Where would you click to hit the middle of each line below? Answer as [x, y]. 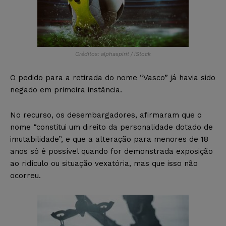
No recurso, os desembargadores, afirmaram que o [106, 115]
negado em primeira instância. [66, 90]
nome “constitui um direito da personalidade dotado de [111, 127]
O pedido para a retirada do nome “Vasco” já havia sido [113, 77]
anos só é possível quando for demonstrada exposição [111, 151]
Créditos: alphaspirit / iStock [113, 54]
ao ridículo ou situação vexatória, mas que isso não [104, 163]
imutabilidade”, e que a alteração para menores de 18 [109, 139]
